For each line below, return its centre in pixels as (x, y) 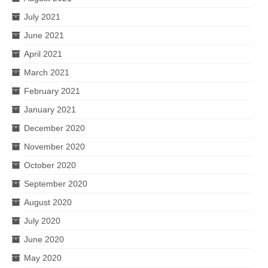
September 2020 (56, 183)
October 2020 (50, 165)
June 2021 (44, 35)
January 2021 (50, 109)
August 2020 (48, 202)
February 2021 (52, 91)
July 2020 (42, 220)
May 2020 (43, 258)
